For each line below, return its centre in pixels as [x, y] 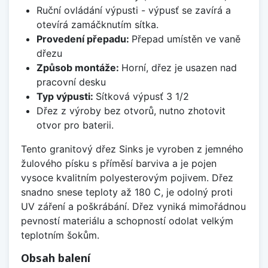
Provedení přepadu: [84, 39]
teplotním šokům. [60, 235]
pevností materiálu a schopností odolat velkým [127, 221]
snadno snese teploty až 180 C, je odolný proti [127, 192]
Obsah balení [56, 258]
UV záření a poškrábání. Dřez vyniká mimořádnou [133, 207]
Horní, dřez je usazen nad [179, 68]
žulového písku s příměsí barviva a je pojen [119, 164]
